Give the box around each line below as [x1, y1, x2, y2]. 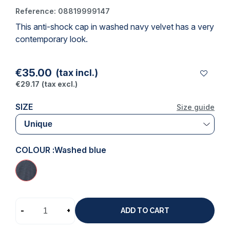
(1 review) [80, 26, 108, 34]
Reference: [15, 6, 56, 15]
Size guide [177, 102, 215, 111]
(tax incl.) [56, 67, 98, 78]
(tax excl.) [42, 79, 78, 88]
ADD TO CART [120, 206, 169, 215]
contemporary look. [15, 33, 88, 44]
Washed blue [54, 144, 106, 155]
